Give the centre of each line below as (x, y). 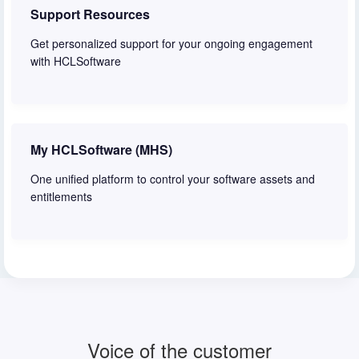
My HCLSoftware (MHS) (101, 149)
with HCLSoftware (76, 61)
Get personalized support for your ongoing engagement (171, 43)
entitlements (61, 196)
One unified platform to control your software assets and (173, 178)
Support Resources (90, 14)
